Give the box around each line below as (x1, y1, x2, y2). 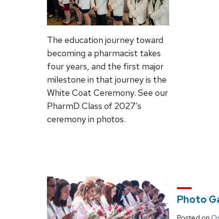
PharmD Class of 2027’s (47, 100, 141, 111)
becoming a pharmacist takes (47, 47, 161, 59)
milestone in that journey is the (47, 73, 167, 85)
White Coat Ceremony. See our (47, 87, 168, 98)
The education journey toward (47, 34, 163, 45)
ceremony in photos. (47, 113, 126, 125)
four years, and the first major (47, 60, 164, 72)
